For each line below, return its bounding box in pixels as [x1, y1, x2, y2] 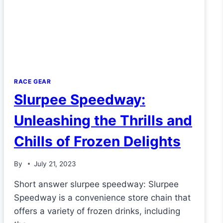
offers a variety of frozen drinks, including [14, 206, 180, 216]
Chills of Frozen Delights [14, 133, 181, 150]
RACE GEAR [14, 78, 51, 86]
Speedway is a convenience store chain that [14, 192, 191, 203]
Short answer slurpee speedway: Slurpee [14, 179, 179, 189]
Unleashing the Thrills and [14, 112, 192, 129]
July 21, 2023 [34, 159, 77, 168]
